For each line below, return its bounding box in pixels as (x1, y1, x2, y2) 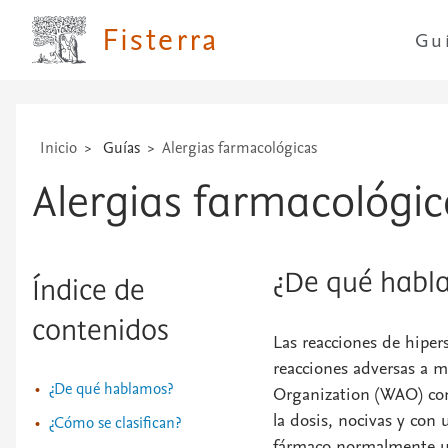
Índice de (32, 276, 145, 308)
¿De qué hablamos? (48, 378, 173, 400)
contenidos (32, 316, 169, 348)
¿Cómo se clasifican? (48, 412, 181, 434)
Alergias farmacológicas (162, 137, 317, 159)
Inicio (40, 137, 77, 159)
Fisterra (101, 19, 219, 61)
